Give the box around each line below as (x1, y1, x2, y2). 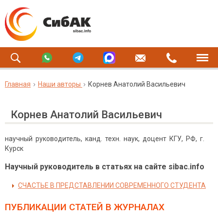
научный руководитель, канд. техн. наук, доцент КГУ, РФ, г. (5, 135, 206, 143)
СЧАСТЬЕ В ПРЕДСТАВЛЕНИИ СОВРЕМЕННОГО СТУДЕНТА (18, 182, 206, 189)
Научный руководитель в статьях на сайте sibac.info (5, 162, 204, 171)
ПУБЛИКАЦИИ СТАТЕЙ (5, 201, 103, 213)
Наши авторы (38, 80, 81, 88)
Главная (5, 80, 31, 88)
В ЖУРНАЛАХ (103, 201, 164, 213)
